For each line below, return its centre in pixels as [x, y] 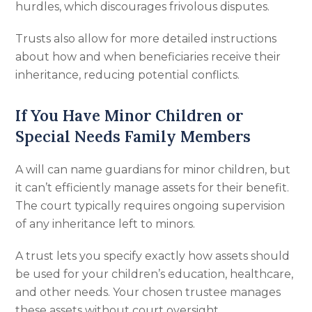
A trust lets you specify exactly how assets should [153, 256]
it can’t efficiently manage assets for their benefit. [153, 188]
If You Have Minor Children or [130, 116]
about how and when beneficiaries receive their [148, 57]
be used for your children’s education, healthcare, [155, 274]
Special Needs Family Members [133, 136]
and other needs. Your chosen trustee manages [148, 292]
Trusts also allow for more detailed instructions [146, 39]
